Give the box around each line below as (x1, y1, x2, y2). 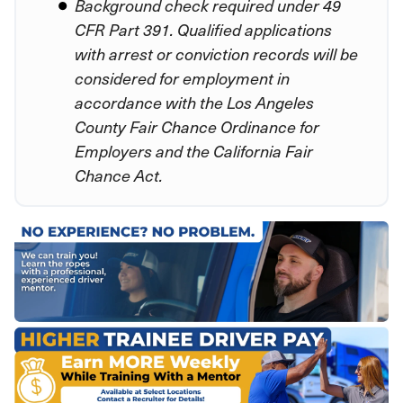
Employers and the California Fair (75, 139, 313, 162)
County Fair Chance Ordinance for (75, 114, 319, 138)
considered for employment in (75, 66, 290, 89)
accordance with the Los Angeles (75, 90, 314, 113)
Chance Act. (75, 163, 163, 186)
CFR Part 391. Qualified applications (75, 17, 332, 40)
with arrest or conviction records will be (75, 41, 358, 65)
